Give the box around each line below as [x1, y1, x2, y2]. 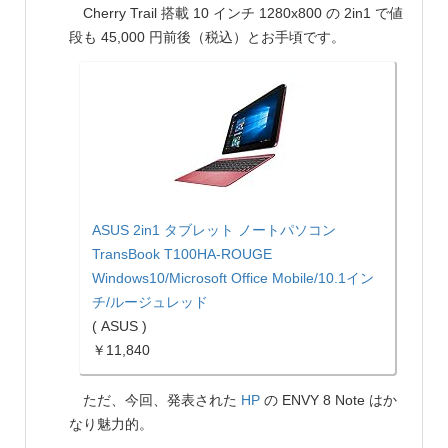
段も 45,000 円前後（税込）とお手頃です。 [69, 28, 345, 45]
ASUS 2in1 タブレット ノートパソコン [92, 221, 336, 238]
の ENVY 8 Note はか [260, 391, 397, 408]
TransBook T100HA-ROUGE [92, 245, 272, 262]
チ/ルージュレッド [92, 293, 208, 310]
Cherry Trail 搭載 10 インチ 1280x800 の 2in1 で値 [69, 4, 403, 21]
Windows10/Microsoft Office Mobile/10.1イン [92, 269, 374, 286]
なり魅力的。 [69, 415, 153, 432]
